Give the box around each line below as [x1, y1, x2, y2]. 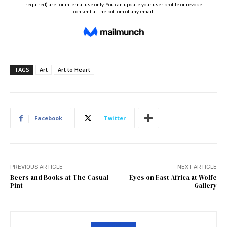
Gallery [194, 181, 217, 191]
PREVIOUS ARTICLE [10, 164, 63, 171]
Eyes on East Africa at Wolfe [129, 173, 217, 182]
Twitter [104, 114, 126, 122]
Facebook [34, 114, 62, 122]
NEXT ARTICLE [177, 164, 217, 171]
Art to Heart [58, 66, 90, 74]
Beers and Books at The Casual [10, 173, 108, 182]
